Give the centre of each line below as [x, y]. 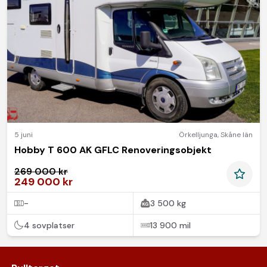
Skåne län [237, 134]
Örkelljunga [198, 134]
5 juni [24, 134]
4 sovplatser [49, 225]
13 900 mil [170, 225]
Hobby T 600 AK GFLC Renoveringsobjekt [113, 150]
